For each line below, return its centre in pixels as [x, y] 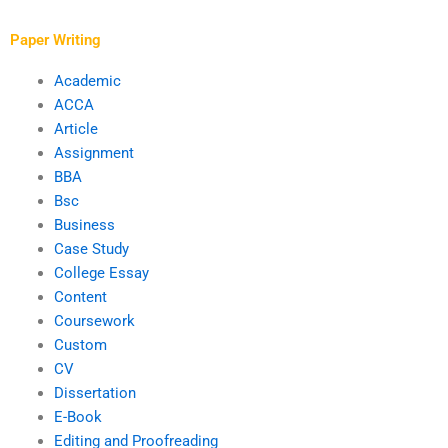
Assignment [93, 152]
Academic [87, 80]
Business [84, 224]
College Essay [101, 272]
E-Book [77, 416]
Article [75, 128]
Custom [80, 344]
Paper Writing [55, 39]
